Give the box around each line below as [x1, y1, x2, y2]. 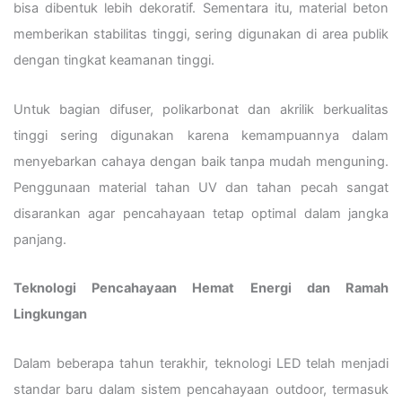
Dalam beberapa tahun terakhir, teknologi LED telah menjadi [13, 354, 389, 371]
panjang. [13, 231, 66, 248]
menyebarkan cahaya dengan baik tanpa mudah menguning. [13, 153, 389, 170]
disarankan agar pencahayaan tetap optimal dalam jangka [13, 205, 389, 222]
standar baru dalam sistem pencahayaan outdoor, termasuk [13, 380, 389, 398]
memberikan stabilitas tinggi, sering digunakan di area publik [13, 26, 389, 43]
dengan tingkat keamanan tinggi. [13, 52, 214, 69]
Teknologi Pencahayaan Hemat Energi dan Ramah [13, 280, 389, 297]
